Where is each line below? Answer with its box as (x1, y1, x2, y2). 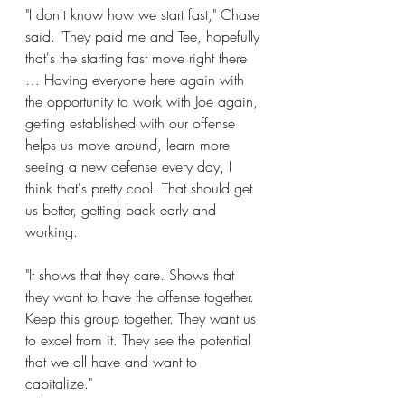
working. (25, 221, 78, 241)
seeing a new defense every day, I (25, 156, 236, 176)
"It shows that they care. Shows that (25, 265, 239, 285)
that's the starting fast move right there (25, 48, 251, 68)
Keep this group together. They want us (25, 308, 260, 328)
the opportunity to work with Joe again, (25, 91, 262, 111)
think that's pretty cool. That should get (25, 178, 257, 198)
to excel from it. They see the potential (25, 330, 255, 350)
